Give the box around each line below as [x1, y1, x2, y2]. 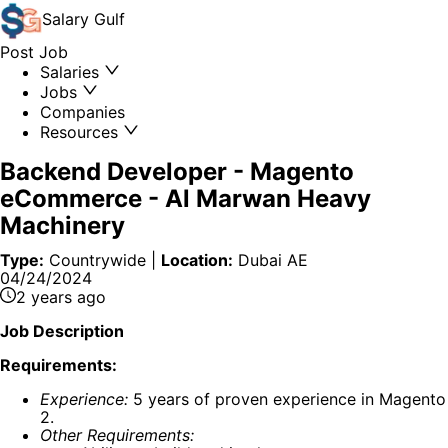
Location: [161, 250, 233, 270]
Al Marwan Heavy [165, 184, 371, 213]
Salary [42, 9, 94, 30]
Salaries [40, 62, 104, 82]
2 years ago [16, 287, 106, 307]
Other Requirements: [40, 425, 194, 445]
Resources [40, 122, 123, 142]
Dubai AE [238, 250, 308, 270]
